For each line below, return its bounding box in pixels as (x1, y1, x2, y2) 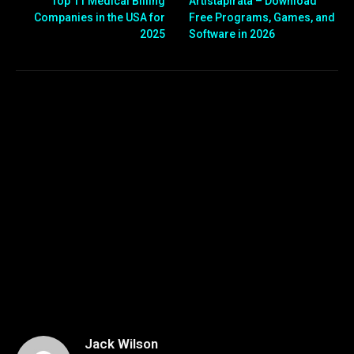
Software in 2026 (189, 27, 275, 40)
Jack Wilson (85, 335, 158, 352)
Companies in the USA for (34, 10, 165, 24)
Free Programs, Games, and (189, 10, 335, 24)
